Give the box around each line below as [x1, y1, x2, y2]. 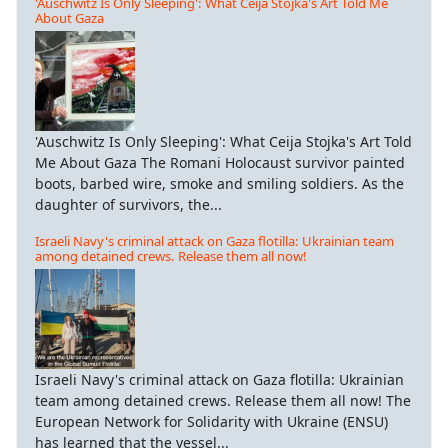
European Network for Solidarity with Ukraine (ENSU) [35, 412, 388, 432]
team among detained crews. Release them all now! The [35, 391, 411, 411]
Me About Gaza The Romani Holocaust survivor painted [35, 153, 405, 173]
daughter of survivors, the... [35, 195, 222, 215]
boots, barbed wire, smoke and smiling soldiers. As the [35, 174, 404, 194]
